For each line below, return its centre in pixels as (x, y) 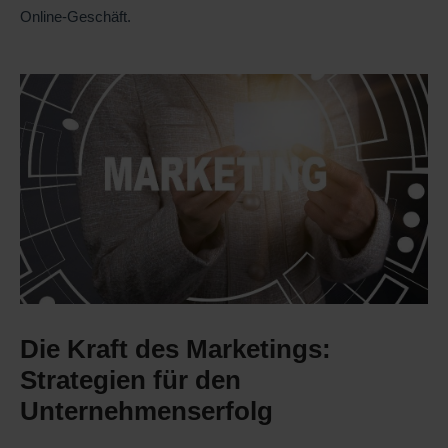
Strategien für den (130, 379)
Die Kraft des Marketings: (175, 348)
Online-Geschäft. (75, 17)
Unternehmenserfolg (146, 410)
